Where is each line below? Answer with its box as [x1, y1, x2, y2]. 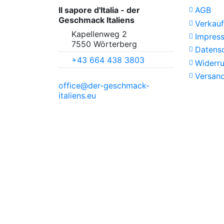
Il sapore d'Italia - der [58, 5, 140, 15]
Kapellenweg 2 [71, 29, 127, 39]
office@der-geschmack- [58, 80, 149, 90]
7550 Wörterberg [71, 39, 137, 49]
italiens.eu [58, 90, 96, 100]
